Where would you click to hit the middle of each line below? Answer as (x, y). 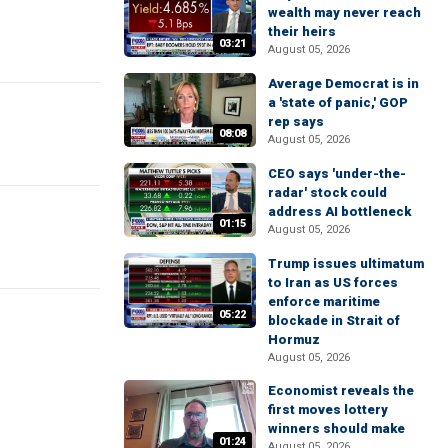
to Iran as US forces (333, 283)
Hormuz (294, 340)
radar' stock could (327, 193)
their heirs (302, 31)
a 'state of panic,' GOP (338, 102)
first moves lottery (328, 410)
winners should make (336, 429)
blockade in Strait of (334, 321)
